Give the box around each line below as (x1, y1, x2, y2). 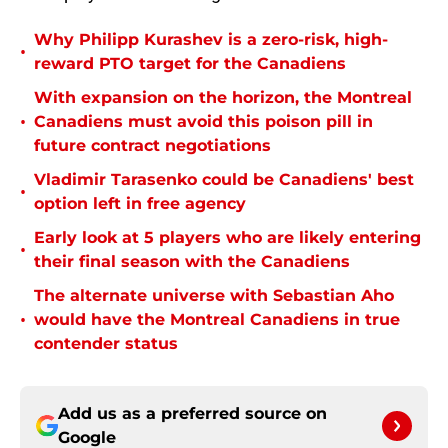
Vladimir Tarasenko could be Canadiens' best (34, 170, 414, 190)
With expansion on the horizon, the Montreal (34, 88, 412, 108)
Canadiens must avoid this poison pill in (34, 112, 373, 132)
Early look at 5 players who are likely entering (34, 228, 421, 248)
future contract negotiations (34, 136, 271, 156)
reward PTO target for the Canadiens (34, 54, 346, 74)
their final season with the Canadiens (34, 252, 350, 272)
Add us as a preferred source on (58, 404, 327, 424)
